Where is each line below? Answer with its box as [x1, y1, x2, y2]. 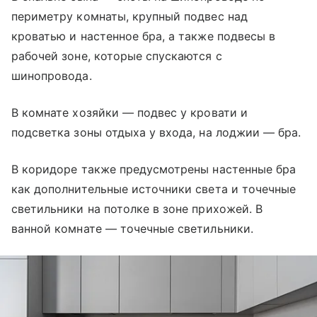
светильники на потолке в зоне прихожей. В [11, 202, 263, 217]
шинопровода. [11, 69, 92, 83]
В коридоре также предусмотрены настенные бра [11, 162, 296, 177]
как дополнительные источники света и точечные [11, 182, 296, 197]
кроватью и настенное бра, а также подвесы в [11, 29, 276, 44]
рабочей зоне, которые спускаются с [11, 49, 222, 64]
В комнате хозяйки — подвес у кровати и [11, 105, 248, 120]
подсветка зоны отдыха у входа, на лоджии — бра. [11, 125, 301, 140]
